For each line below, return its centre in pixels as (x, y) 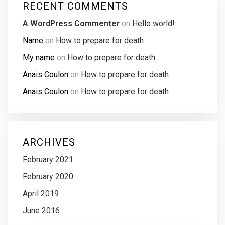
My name (39, 58)
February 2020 (48, 177)
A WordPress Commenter (71, 24)
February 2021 (48, 160)
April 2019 (41, 194)
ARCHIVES (49, 142)
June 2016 (41, 211)
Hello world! (153, 24)
